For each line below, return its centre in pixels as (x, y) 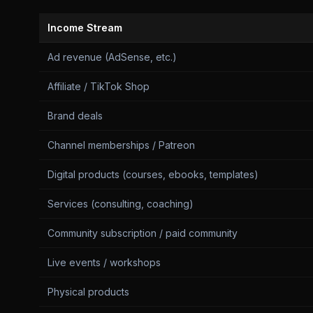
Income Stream (85, 28)
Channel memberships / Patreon (121, 145)
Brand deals (75, 116)
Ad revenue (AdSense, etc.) (112, 57)
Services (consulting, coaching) (121, 204)
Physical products (88, 292)
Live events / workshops (104, 262)
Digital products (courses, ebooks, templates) (153, 174)
